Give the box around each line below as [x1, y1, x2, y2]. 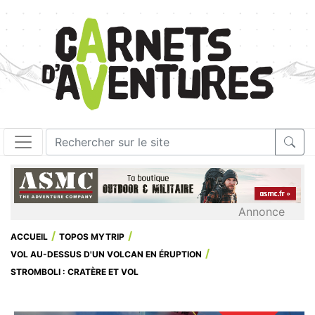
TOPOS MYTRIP [59, 231, 124, 243]
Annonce [238, 205, 285, 219]
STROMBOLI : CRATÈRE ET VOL [11, 266, 139, 278]
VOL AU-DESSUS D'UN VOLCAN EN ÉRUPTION [11, 249, 202, 260]
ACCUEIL [11, 231, 48, 243]
